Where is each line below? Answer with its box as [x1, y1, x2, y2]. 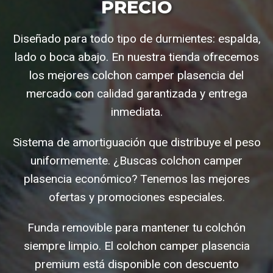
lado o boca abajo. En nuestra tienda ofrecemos [14, 50, 259, 65]
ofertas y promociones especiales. [48, 190, 225, 205]
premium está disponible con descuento [34, 257, 239, 272]
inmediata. [110, 105, 163, 119]
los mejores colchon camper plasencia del [29, 68, 244, 83]
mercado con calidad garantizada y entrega [26, 87, 247, 101]
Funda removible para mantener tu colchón [27, 221, 246, 235]
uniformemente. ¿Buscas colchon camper [30, 154, 243, 168]
